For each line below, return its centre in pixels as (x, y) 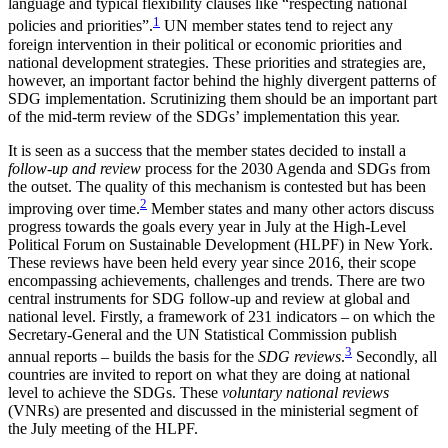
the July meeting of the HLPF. (103, 429)
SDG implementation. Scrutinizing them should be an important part (222, 98)
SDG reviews (299, 357)
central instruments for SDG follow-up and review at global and (209, 298)
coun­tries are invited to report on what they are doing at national (209, 375)
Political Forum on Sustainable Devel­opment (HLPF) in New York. (220, 244)
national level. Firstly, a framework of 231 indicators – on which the (221, 316)
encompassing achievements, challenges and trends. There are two (216, 280)
